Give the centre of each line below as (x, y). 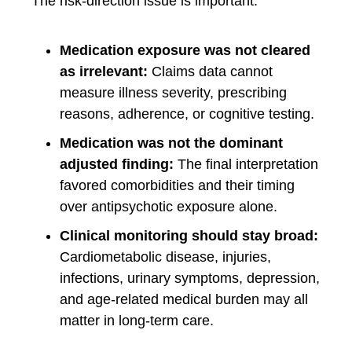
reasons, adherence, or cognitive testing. (187, 114)
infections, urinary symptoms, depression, (190, 278)
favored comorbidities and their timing (177, 185)
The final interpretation (246, 164)
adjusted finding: (117, 164)
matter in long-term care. (137, 320)
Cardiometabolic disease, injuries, (165, 257)
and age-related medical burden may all (184, 299)
